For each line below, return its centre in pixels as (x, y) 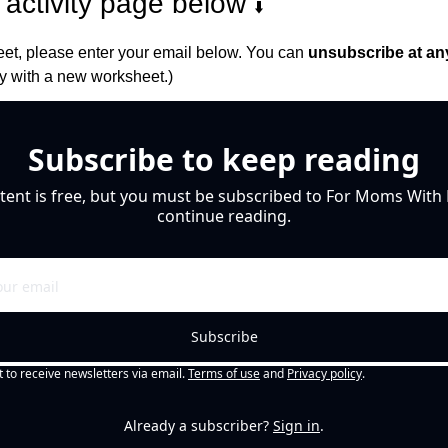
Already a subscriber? (196, 425)
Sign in (296, 425)
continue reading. (224, 215)
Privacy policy (324, 373)
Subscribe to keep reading (224, 159)
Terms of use (224, 373)
